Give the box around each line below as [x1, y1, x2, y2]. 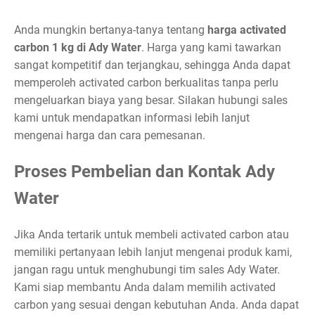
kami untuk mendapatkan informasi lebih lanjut [14, 111, 250, 125]
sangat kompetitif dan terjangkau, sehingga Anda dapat [14, 58, 290, 72]
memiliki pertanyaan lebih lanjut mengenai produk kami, [14, 245, 292, 259]
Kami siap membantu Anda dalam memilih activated [14, 280, 276, 294]
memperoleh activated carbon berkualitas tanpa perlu [14, 76, 278, 90]
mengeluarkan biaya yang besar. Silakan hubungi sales [14, 94, 288, 108]
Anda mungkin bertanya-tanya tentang [14, 23, 207, 37]
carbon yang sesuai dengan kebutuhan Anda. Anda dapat [14, 297, 299, 311]
